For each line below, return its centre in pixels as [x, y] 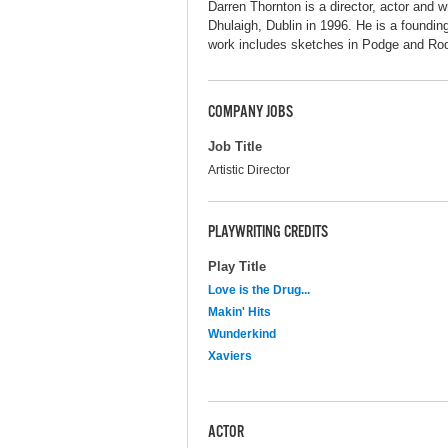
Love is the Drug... [259, 289]
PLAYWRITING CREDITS [268, 233]
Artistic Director [249, 169]
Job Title [235, 146]
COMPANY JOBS [250, 113]
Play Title [237, 266]
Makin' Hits [239, 311]
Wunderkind [242, 333]
